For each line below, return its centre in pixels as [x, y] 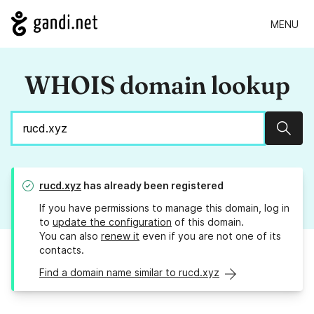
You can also [70, 236]
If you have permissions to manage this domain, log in [164, 208]
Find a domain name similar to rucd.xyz [129, 273]
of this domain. [208, 222]
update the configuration [112, 222]
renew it [120, 236]
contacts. [62, 250]
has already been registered [152, 186]
